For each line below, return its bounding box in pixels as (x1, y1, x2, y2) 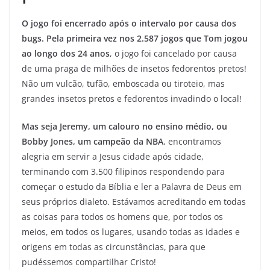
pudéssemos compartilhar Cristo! (22, 256, 156, 268)
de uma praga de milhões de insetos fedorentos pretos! (22, 63, 246, 74)
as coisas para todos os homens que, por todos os (22, 211, 223, 222)
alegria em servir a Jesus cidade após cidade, (22, 151, 204, 162)
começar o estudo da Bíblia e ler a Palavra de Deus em (22, 181, 242, 192)
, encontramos (163, 136, 221, 147)
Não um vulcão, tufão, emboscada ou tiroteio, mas (22, 78, 225, 89)
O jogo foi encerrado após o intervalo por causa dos (22, 17, 236, 29)
